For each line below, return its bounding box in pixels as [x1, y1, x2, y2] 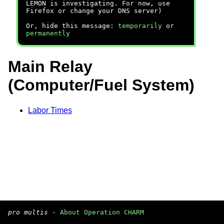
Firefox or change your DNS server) [26, 7, 162, 14]
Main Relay [8, 57, 92, 76]
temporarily [118, 22, 162, 29]
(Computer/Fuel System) [8, 76, 194, 94]
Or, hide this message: [26, 22, 118, 29]
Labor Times [28, 105, 72, 114]
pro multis [8, 208, 48, 216]
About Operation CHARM [60, 208, 144, 216]
